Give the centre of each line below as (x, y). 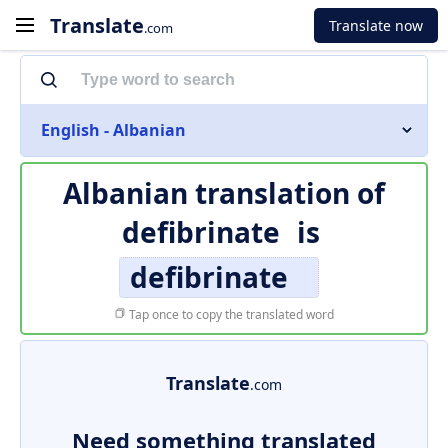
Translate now (376, 25)
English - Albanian (113, 130)
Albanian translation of (224, 193)
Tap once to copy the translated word (230, 314)
